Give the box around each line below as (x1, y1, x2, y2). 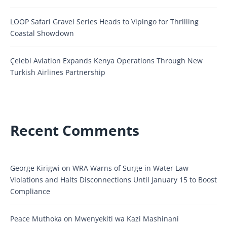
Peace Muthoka (10, 213, 62, 223)
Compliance (10, 186, 50, 196)
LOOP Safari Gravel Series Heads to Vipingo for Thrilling (10, 16, 199, 26)
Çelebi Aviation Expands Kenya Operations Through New (10, 55, 203, 65)
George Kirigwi (10, 163, 60, 173)
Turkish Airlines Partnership (10, 67, 105, 77)
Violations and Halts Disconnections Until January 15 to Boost (10, 174, 217, 184)
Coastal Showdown (10, 28, 74, 38)
